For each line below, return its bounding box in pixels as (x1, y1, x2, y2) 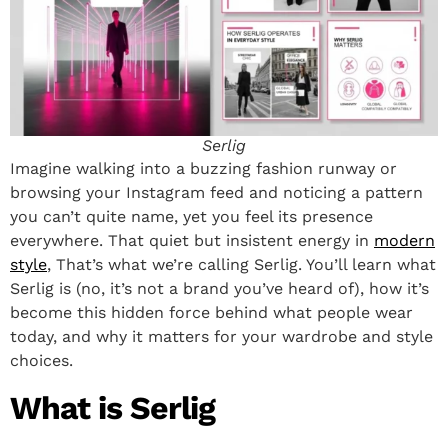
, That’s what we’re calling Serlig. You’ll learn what (47, 255, 436, 275)
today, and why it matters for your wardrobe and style (10, 327, 433, 347)
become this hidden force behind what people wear (10, 303, 413, 323)
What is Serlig (10, 389, 215, 428)
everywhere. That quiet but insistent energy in (10, 231, 374, 251)
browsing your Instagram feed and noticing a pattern (10, 183, 423, 203)
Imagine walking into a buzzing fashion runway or (10, 159, 397, 179)
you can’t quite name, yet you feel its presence (10, 207, 373, 227)
